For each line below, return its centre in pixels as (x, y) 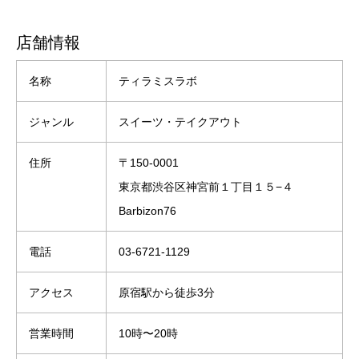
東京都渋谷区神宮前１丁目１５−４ (206, 187)
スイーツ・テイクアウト (180, 122)
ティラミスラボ (158, 81)
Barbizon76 (147, 211)
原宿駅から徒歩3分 (167, 293)
